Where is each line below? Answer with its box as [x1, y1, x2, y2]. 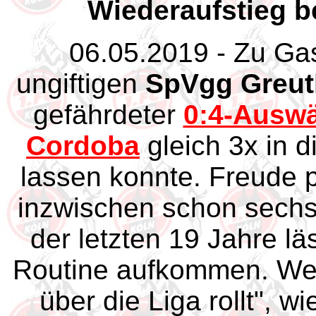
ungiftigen [16, 68, 145, 99]
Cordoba [26, 130, 140, 161]
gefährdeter [32, 99, 183, 130]
